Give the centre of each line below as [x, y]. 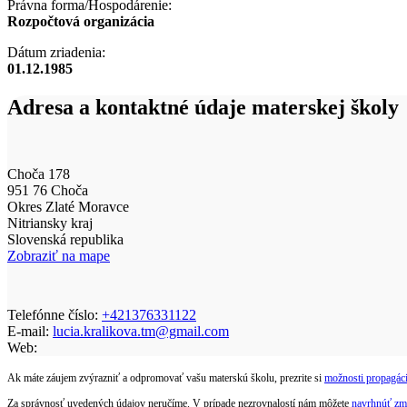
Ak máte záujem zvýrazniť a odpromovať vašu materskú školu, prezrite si [166, 377]
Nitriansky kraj [50, 223]
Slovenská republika [65, 239]
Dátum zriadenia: [56, 52]
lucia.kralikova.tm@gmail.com [141, 331]
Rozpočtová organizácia [81, 21]
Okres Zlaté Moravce [68, 206]
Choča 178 [39, 174]
